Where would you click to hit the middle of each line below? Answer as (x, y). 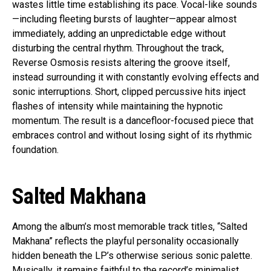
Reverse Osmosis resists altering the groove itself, (121, 63)
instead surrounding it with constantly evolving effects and (135, 77)
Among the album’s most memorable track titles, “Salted (130, 227)
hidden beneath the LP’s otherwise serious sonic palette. (132, 256)
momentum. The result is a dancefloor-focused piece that (133, 121)
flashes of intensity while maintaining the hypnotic (117, 106)
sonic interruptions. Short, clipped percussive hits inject (129, 92)
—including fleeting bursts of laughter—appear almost (124, 19)
